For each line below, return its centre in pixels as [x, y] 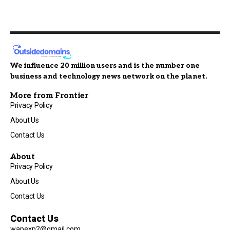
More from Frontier [49, 95]
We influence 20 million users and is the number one [105, 65]
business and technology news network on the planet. [109, 76]
